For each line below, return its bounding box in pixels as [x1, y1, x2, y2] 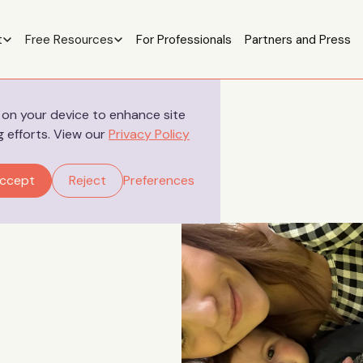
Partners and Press [244, 31, 351, 48]
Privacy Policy [109, 126, 190, 143]
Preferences [123, 172, 194, 189]
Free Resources [24, 31, 113, 48]
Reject [69, 172, 106, 189]
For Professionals [135, 31, 232, 48]
